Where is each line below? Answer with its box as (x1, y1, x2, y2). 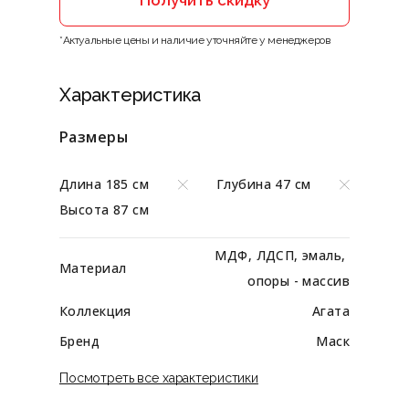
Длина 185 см (59, 175, 150, 194)
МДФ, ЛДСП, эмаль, (215, 246, 350, 265)
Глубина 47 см (216, 175, 311, 194)
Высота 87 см (59, 201, 150, 219)
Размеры (59, 127, 129, 148)
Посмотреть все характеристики (59, 371, 258, 386)
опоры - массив (247, 272, 350, 290)
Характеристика (59, 84, 202, 107)
